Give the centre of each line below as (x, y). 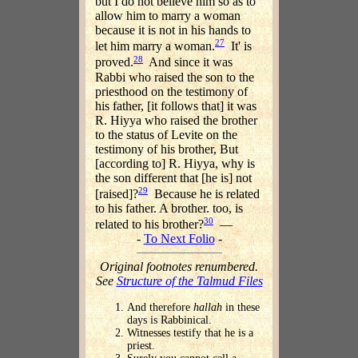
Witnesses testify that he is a (190, 333)
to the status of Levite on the (166, 134)
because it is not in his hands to (173, 30)
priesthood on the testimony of (171, 91)
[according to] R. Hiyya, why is (175, 163)
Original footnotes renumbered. (179, 267)
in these (241, 308)
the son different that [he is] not (173, 177)
